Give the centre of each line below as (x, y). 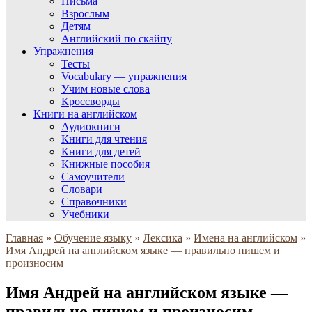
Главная (24, 238)
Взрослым (85, 14)
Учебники (85, 214)
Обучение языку (93, 238)
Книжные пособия (106, 164)
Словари (82, 189)
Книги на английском (85, 114)
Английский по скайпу (117, 39)
